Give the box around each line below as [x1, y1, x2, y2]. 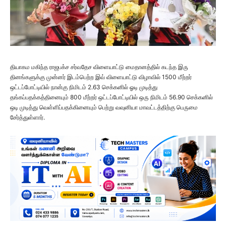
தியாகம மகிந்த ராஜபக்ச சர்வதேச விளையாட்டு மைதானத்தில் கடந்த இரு [10, 63, 188, 71]
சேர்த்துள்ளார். [10, 114, 45, 122]
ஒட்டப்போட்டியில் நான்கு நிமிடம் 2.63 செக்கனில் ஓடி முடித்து [10, 83, 157, 91]
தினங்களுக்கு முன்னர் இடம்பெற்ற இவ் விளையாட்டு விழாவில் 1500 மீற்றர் [10, 73, 192, 81]
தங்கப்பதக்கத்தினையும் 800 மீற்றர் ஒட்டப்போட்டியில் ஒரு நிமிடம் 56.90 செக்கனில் [10, 93, 213, 101]
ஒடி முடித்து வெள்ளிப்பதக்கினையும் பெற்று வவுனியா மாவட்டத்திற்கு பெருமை [10, 103, 198, 111]
